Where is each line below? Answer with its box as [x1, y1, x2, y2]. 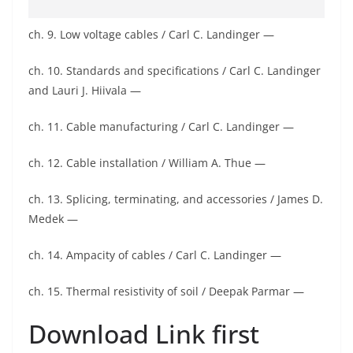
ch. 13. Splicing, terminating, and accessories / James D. [28, 191, 323, 206]
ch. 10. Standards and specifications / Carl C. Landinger [28, 63, 321, 78]
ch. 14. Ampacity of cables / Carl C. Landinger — [28, 247, 281, 262]
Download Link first [28, 317, 259, 351]
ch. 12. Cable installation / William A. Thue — [28, 155, 266, 170]
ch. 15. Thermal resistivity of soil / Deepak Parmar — [28, 284, 304, 299]
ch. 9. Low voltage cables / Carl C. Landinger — [28, 27, 274, 42]
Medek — [28, 211, 78, 226]
